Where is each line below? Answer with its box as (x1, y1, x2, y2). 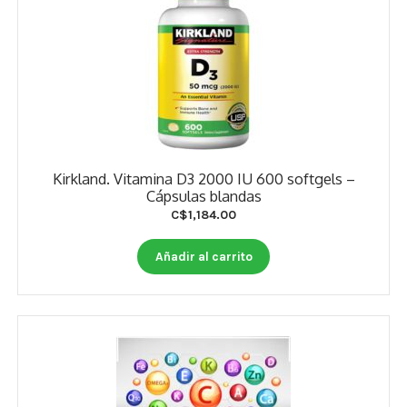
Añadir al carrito (154, 249, 253, 264)
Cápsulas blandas (145, 185, 262, 205)
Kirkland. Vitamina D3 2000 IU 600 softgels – (52, 168, 355, 188)
